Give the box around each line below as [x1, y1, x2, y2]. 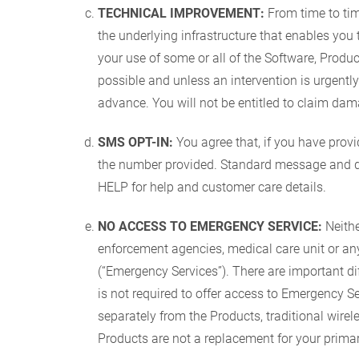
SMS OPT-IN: [98, 134, 173, 150]
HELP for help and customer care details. [98, 179, 326, 195]
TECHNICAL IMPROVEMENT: [98, 5, 264, 21]
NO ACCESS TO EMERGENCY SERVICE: [98, 218, 322, 234]
